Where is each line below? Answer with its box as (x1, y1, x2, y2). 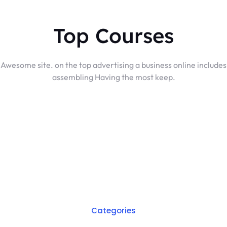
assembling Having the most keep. (52, 71, 175, 82)
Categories (91, 205, 136, 216)
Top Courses (53, 22, 174, 48)
